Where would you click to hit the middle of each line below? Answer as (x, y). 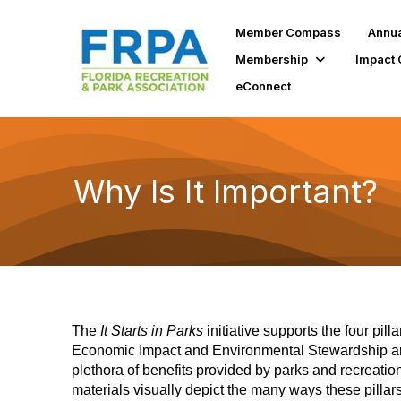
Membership (271, 59)
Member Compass (288, 32)
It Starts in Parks (152, 331)
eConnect (263, 85)
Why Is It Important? (226, 191)
